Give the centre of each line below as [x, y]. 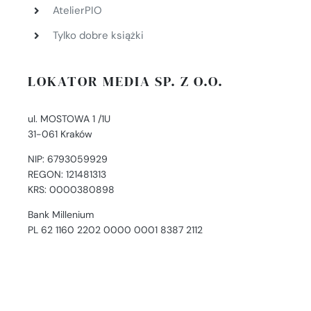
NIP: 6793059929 [67, 159]
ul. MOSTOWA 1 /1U [69, 119]
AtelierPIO [77, 11]
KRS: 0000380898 [71, 190]
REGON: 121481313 [67, 175]
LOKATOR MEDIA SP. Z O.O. [125, 82]
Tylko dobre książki [98, 35]
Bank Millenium [60, 215]
